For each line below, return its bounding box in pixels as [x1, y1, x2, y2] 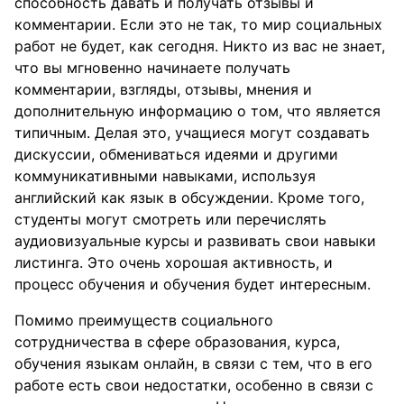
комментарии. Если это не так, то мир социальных [14, 15, 382, 33]
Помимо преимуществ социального [14, 311, 273, 329]
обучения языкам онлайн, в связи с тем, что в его [14, 354, 372, 372]
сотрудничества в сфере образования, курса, [14, 333, 340, 351]
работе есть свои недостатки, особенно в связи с [14, 376, 373, 394]
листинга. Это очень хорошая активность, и [14, 253, 333, 271]
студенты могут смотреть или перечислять [14, 210, 326, 228]
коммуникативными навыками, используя [14, 167, 316, 185]
